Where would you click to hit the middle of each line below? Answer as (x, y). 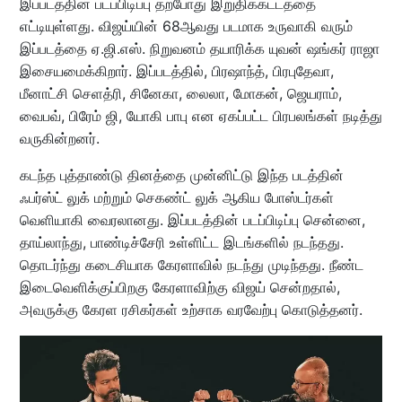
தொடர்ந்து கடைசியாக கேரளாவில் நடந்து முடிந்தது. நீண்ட (191, 264)
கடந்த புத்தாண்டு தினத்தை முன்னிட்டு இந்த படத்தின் (181, 175)
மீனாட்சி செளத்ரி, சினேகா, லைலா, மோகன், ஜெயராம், (180, 93)
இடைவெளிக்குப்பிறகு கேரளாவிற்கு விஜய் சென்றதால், (179, 287)
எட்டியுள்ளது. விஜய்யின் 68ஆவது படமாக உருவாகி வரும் (186, 26)
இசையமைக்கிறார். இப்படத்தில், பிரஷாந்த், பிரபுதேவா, (176, 70)
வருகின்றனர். (59, 138)
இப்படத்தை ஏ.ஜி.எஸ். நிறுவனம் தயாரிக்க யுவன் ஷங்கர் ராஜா (199, 48)
